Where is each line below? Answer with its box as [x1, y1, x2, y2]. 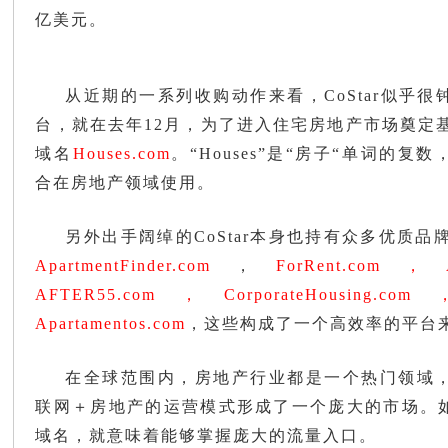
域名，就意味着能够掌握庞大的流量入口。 [35, 427, 378, 444]
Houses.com [72, 145, 171, 162]
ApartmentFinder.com [35, 257, 212, 274]
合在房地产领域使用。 [35, 174, 216, 191]
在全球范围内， [65, 369, 195, 386]
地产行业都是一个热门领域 [213, 369, 436, 386]
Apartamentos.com [35, 315, 187, 332]
